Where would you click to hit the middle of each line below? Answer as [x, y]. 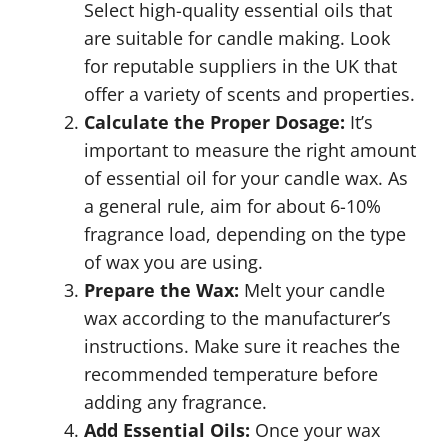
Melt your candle [312, 290]
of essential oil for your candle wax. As [246, 178]
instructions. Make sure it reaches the [242, 346]
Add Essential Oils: [167, 430]
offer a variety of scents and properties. [249, 94]
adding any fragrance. [175, 402]
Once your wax [315, 430]
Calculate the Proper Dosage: [214, 122]
